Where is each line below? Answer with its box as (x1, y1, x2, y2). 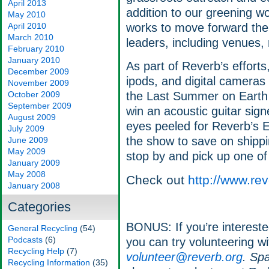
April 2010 (8, 21, 46, 31)
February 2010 (8, 44, 64, 53)
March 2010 (8, 32, 53, 42)
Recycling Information (8, 258, 90, 267)
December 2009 (8, 67, 69, 76)
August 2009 (8, 112, 56, 122)
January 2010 (8, 55, 60, 65)
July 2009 (8, 124, 44, 133)
